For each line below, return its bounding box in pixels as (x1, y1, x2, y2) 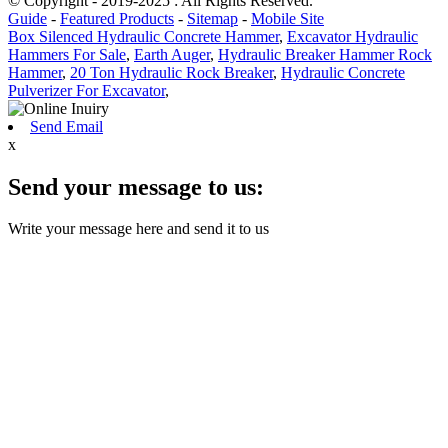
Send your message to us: (8, 173, 264, 200)
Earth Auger (134, 45, 210, 63)
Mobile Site (251, 9, 324, 27)
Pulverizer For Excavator (8, 81, 165, 99)
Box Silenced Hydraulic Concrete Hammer (8, 27, 279, 45)
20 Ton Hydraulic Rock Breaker (70, 63, 273, 81)
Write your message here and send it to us (8, 220, 269, 238)
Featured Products (60, 9, 174, 27)
